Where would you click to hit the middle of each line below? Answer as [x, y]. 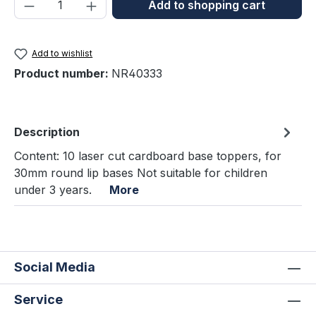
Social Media [55, 267]
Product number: [63, 74]
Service [38, 300]
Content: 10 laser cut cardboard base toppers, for [148, 156]
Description [47, 132]
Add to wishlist [62, 54]
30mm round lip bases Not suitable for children [141, 173]
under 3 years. [62, 190]
